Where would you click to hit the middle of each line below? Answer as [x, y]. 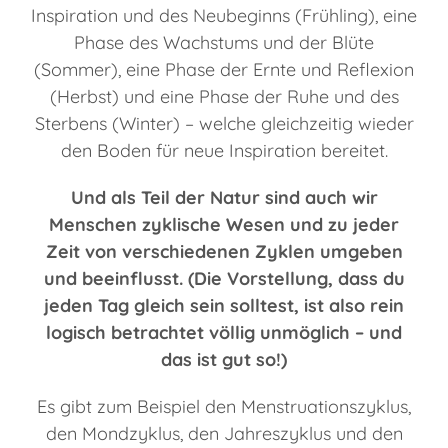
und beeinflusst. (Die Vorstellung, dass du [224, 279]
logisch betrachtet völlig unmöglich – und [224, 333]
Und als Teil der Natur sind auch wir [224, 198]
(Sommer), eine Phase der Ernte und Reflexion [224, 70]
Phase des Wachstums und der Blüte [224, 43]
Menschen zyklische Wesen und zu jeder [224, 225]
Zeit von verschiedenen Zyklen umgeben [224, 252]
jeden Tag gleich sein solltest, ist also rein [224, 306]
